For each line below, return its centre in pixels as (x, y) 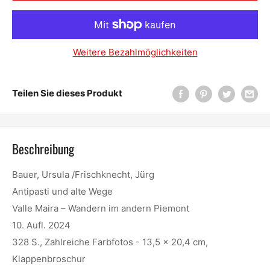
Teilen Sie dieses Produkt (67, 93)
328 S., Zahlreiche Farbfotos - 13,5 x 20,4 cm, (110, 242)
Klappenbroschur (49, 259)
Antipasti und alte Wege (62, 192)
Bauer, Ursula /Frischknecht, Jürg (83, 175)
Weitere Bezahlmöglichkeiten (135, 52)
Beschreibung (43, 148)
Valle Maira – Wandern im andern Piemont (101, 209)
